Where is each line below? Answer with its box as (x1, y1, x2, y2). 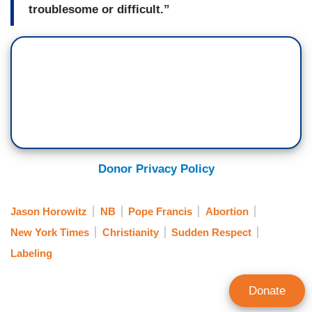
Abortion (205, 205, 249, 217)
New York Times (10, 226, 89, 238)
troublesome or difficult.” (29, 2, 170, 16)
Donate (249, 284, 286, 297)
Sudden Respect (171, 226, 251, 238)
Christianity (102, 226, 159, 238)
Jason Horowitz (10, 205, 87, 217)
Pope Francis (128, 205, 192, 217)
